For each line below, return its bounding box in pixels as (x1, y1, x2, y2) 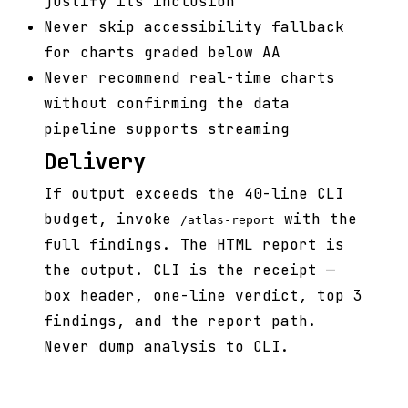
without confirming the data (44, 94, 290, 114)
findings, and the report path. (44, 311, 317, 331)
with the (275, 209, 357, 229)
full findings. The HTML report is (44, 235, 344, 255)
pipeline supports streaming (44, 119, 290, 139)
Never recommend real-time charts (44, 68, 335, 88)
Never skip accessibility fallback (44, 17, 344, 37)
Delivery (44, 148, 146, 177)
